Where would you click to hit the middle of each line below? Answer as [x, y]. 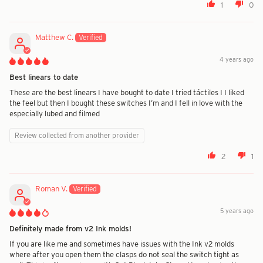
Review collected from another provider [77, 136]
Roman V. [51, 189]
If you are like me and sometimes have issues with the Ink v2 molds [122, 244]
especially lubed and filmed [55, 114]
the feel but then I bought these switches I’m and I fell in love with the [126, 103]
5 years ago [237, 211]
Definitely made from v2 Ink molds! [70, 229]
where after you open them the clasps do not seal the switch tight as [124, 254]
